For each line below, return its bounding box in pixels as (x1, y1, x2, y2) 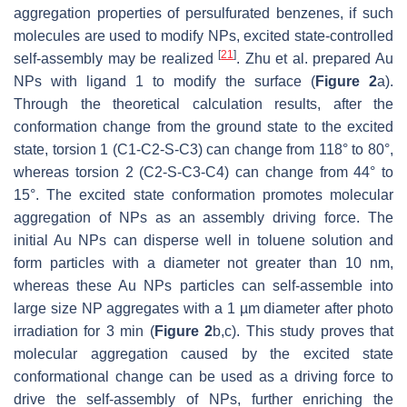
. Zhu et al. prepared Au (236, 51, 394, 67)
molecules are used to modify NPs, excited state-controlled (14, 28, 393, 45)
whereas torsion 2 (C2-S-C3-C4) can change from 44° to (14, 164, 393, 181)
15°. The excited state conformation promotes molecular (14, 187, 393, 203)
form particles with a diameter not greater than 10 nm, (14, 255, 393, 272)
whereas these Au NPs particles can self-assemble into (14, 278, 393, 294)
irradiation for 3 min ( (14, 323, 154, 340)
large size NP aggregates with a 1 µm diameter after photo (14, 301, 393, 317)
